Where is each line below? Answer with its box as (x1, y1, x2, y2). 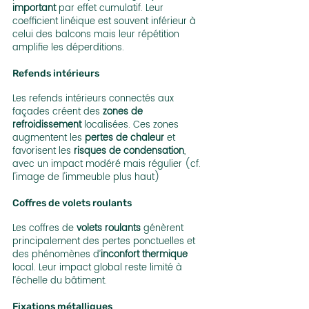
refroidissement (12, 118, 81, 133)
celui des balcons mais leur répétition (12, 28, 182, 43)
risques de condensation (74, 144, 184, 159)
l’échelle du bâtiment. (12, 274, 107, 289)
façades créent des (12, 105, 103, 120)
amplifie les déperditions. (12, 41, 124, 56)
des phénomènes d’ (12, 248, 101, 263)
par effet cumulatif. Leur (56, 1, 166, 17)
